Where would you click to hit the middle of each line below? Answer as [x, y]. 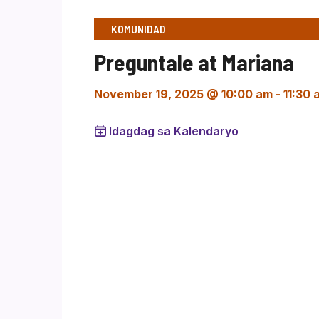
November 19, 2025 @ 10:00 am [183, 94]
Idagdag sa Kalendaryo [174, 131]
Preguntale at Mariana [194, 62]
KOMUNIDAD [138, 29]
